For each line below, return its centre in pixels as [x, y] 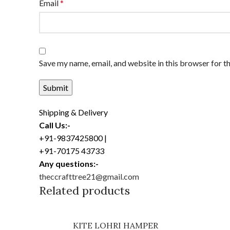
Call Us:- [55, 125]
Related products [84, 190]
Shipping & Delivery [73, 112]
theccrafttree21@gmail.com [89, 176]
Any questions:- [69, 164]
